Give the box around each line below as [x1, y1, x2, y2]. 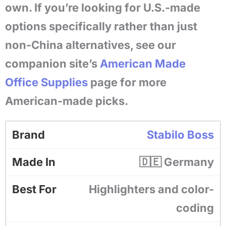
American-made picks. [5, 94, 128, 107]
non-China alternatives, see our [5, 38, 176, 51]
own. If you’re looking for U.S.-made [5, 1, 200, 14]
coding [176, 201, 214, 214]
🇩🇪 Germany [139, 155, 214, 168]
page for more [88, 76, 166, 89]
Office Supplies [5, 76, 88, 89]
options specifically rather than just [5, 20, 197, 33]
